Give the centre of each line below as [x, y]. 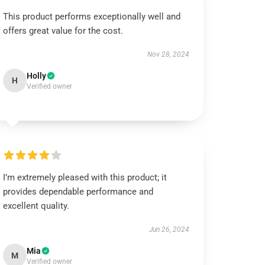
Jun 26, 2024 [169, 230]
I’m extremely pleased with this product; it [85, 177]
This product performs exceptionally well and [92, 17]
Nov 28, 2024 [168, 54]
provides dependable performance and [78, 192]
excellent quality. [36, 206]
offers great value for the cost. [63, 31]
